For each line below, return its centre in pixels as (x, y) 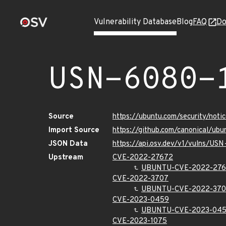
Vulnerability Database (135, 22)
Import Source (74, 130)
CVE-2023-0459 (141, 200)
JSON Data (68, 144)
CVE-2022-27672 (143, 158)
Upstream (66, 158)
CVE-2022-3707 (140, 179)
